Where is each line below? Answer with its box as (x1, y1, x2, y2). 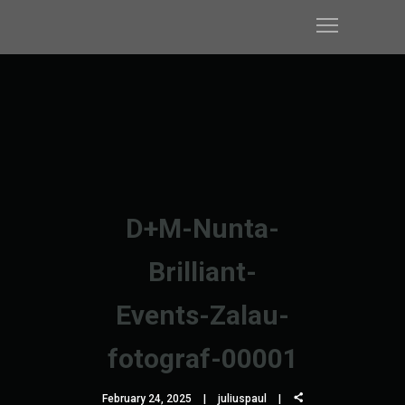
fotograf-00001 (107, 343, 298, 374)
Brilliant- (148, 256, 257, 287)
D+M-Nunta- (126, 212, 279, 244)
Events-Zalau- (116, 299, 289, 331)
